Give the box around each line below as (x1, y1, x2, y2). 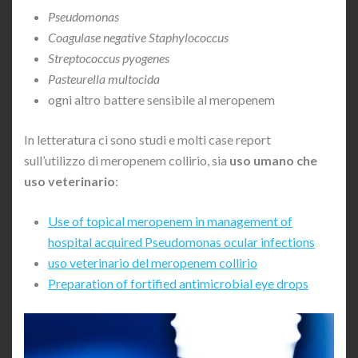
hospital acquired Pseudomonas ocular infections (48, 233, 315, 249)
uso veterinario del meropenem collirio (48, 254, 257, 270)
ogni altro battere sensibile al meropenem (48, 91, 275, 107)
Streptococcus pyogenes (48, 50, 169, 66)
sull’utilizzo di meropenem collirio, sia (24, 152, 229, 168)
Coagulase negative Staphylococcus (48, 29, 229, 45)
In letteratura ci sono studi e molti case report (24, 131, 271, 147)
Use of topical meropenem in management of (48, 213, 292, 229)
